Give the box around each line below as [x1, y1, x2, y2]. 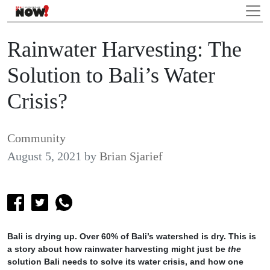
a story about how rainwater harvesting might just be [7, 244, 228, 254]
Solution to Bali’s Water [7, 63, 215, 87]
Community [7, 131, 66, 145]
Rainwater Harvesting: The [7, 37, 242, 61]
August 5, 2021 [7, 149, 81, 163]
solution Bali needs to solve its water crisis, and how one [7, 257, 243, 266]
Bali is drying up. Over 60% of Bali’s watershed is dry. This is [7, 231, 256, 241]
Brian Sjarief [99, 149, 163, 163]
